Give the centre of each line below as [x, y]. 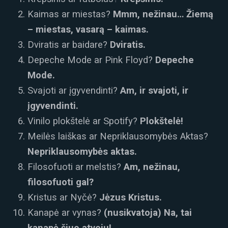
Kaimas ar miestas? [70, 14]
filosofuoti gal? [62, 182]
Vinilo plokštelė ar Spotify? [84, 121]
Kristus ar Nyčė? [63, 197]
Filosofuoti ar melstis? [76, 167]
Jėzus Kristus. [132, 197]
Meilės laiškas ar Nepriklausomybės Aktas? [118, 136]
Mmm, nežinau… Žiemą [163, 14]
